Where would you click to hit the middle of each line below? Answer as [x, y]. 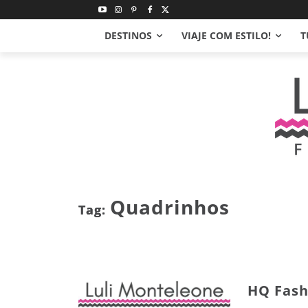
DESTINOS [128, 36]
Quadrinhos [170, 207]
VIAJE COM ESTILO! [226, 36]
